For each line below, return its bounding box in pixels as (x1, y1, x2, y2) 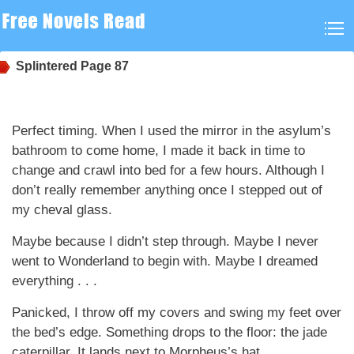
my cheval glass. (12, 202, 112, 217)
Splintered (16, 59, 77, 73)
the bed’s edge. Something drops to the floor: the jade (12, 325, 327, 340)
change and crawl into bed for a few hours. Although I (12, 163, 325, 178)
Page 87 (77, 59, 129, 73)
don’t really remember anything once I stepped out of (12, 183, 322, 198)
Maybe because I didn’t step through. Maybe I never (12, 234, 318, 249)
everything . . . (12, 273, 97, 288)
